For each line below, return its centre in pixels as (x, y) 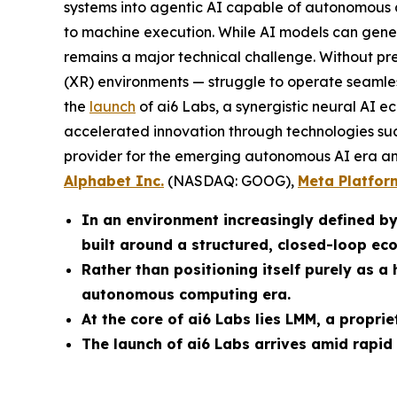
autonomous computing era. (186, 294)
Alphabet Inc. (114, 181)
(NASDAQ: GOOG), (231, 181)
